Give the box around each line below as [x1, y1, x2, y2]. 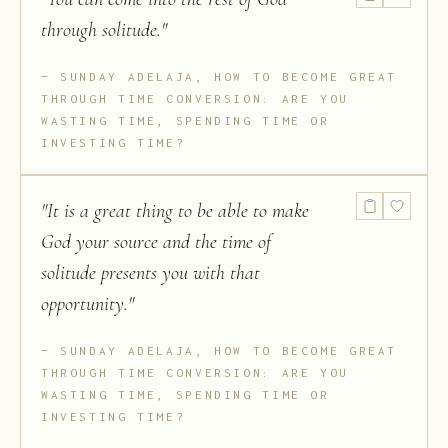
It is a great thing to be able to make [47, 199, 309, 224]
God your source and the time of [41, 230, 271, 255]
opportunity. [41, 292, 128, 317]
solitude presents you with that [41, 261, 260, 286]
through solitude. [41, 18, 161, 43]
